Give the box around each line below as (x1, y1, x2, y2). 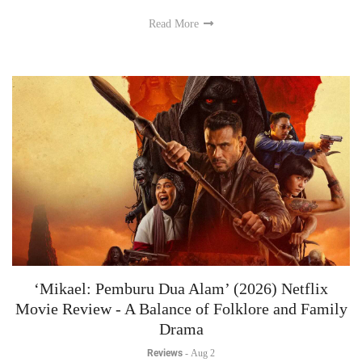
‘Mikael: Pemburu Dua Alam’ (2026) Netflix (34, 280, 328, 298)
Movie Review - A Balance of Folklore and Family (15, 300, 347, 318)
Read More (149, 18, 202, 31)
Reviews (147, 347, 183, 360)
